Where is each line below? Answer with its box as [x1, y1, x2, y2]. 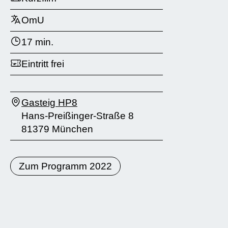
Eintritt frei [21, 58, 64, 69]
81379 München [21, 123, 93, 134]
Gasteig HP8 [21, 97, 77, 108]
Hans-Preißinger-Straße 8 [21, 110, 134, 121]
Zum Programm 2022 [19, 160, 112, 172]
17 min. [21, 36, 53, 47]
